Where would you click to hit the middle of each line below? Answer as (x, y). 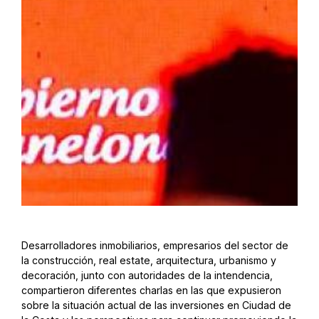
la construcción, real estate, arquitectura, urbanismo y (149, 261)
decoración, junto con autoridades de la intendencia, (147, 276)
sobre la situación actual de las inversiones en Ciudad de (156, 305)
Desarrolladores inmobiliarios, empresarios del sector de (155, 246)
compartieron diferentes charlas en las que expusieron (151, 291)
